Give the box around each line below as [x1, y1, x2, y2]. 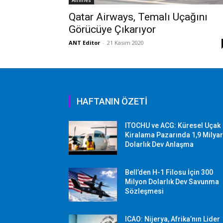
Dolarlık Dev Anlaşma [125, 140, 194, 149]
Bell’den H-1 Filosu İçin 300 [125, 168, 214, 177]
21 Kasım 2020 [107, 39, 144, 47]
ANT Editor [69, 39, 100, 47]
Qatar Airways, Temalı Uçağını [69, 11, 208, 23]
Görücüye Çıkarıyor [69, 23, 156, 36]
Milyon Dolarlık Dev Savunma [125, 178, 220, 186]
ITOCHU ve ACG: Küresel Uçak [125, 121, 221, 130]
